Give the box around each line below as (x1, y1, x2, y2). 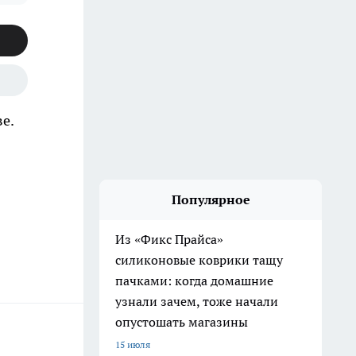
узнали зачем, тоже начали (115, 293, 278, 309)
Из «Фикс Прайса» (115, 231, 223, 247)
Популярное (171, 192, 250, 207)
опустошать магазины (115, 314, 248, 330)
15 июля (115, 339, 150, 350)
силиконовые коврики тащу (115, 252, 283, 268)
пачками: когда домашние (115, 273, 273, 288)
